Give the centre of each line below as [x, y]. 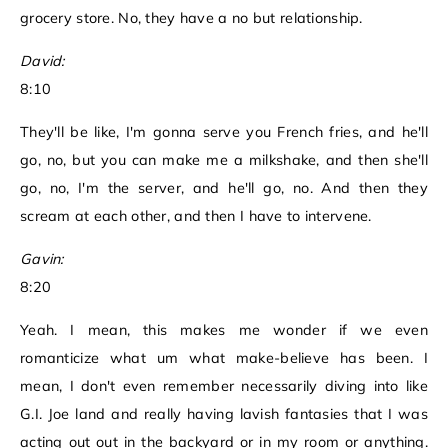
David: [42, 61]
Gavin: [42, 259]
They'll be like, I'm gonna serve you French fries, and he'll [224, 132]
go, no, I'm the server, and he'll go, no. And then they [224, 188]
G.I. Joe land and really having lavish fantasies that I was [224, 414]
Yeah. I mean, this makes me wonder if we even [224, 330]
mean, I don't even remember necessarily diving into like [224, 386]
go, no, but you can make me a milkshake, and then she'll [224, 160]
